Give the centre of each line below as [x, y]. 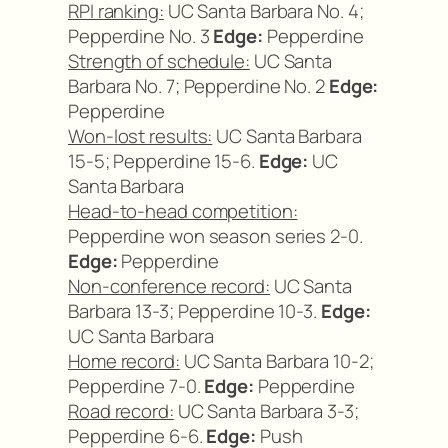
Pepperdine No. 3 [141, 36]
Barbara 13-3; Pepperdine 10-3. [194, 311]
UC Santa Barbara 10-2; [276, 361]
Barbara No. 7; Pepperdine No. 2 [198, 86]
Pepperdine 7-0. [136, 386]
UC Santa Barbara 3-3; [266, 411]
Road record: [121, 411]
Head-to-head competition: [183, 211]
